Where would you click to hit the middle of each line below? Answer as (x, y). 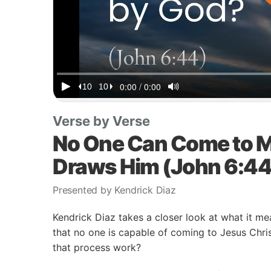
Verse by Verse (101, 121)
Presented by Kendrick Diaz (114, 190)
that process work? (97, 248)
